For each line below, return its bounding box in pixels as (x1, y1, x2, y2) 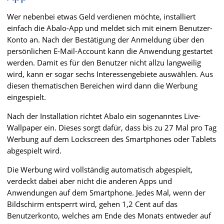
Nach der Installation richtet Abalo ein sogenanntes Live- (7, 110, 200, 121)
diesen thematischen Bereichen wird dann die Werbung (7, 80, 197, 90)
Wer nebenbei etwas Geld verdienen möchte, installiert (7, 11, 195, 21)
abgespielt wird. (7, 145, 61, 155)
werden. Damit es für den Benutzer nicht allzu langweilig (7, 57, 201, 67)
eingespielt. (7, 91, 46, 102)
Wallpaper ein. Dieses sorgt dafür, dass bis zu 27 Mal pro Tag (7, 122, 216, 132)
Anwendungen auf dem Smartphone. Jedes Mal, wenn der (7, 187, 205, 197)
